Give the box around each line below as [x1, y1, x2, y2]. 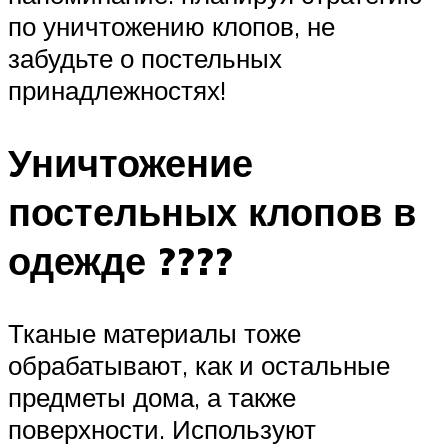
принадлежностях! [8, 74, 226, 107]
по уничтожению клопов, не [8, 10, 335, 43]
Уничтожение [8, 137, 253, 187]
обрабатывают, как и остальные [8, 348, 390, 381]
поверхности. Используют [8, 412, 316, 445]
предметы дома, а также [8, 380, 296, 413]
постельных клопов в [8, 186, 416, 236]
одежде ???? [8, 235, 232, 285]
